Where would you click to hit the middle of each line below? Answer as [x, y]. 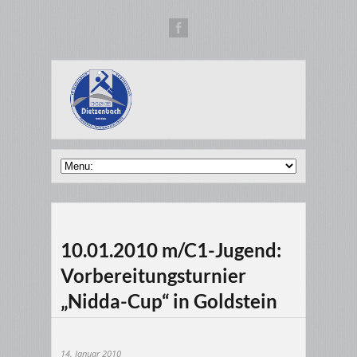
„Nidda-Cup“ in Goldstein [169, 301]
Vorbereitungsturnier [153, 276]
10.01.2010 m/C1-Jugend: [171, 250]
